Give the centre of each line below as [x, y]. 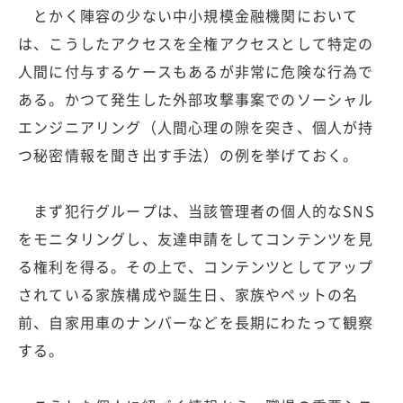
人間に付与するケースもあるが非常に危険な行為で [196, 71]
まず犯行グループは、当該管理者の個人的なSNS [197, 210]
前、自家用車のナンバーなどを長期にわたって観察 [196, 322]
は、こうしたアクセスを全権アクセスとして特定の [196, 43]
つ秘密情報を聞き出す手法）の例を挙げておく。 [188, 154]
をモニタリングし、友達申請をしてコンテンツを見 [196, 238]
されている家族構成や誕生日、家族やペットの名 [188, 294]
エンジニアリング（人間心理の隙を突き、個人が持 [196, 126]
